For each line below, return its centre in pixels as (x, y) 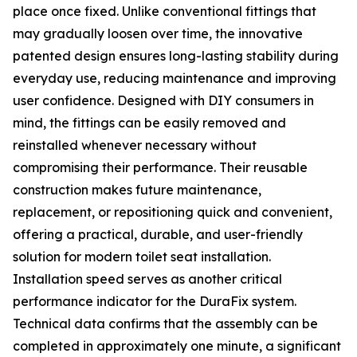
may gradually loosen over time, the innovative (158, 33)
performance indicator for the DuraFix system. (155, 301)
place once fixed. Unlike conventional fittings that (165, 11)
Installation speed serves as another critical (147, 279)
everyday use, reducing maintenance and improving (175, 78)
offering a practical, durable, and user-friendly (158, 234)
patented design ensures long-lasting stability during (176, 56)
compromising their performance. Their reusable (160, 167)
